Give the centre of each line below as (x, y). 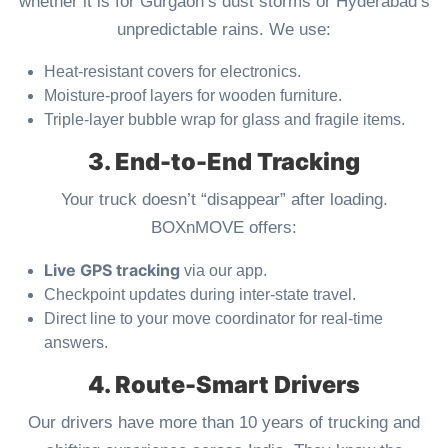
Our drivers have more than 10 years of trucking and (224, 423)
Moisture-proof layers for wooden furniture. (193, 96)
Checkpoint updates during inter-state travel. (200, 295)
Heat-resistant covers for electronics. (172, 72)
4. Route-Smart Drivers (224, 385)
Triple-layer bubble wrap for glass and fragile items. (224, 120)
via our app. (223, 271)
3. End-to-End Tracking (224, 162)
